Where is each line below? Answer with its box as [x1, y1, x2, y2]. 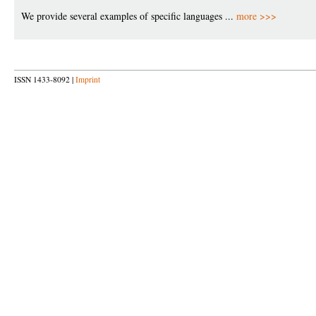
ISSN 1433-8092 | [14, 74, 75, 85]
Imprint [75, 74, 100, 85]
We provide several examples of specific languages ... [21, 9, 236, 23]
